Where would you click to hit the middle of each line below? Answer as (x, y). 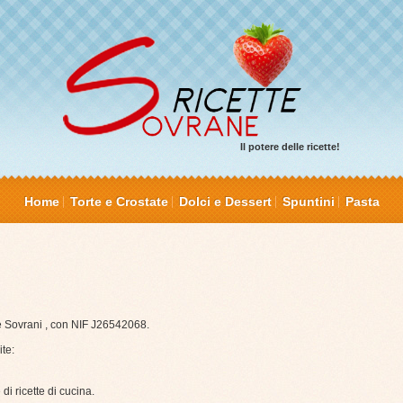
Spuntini (308, 202)
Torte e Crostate (119, 202)
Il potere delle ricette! (290, 147)
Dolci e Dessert (225, 202)
